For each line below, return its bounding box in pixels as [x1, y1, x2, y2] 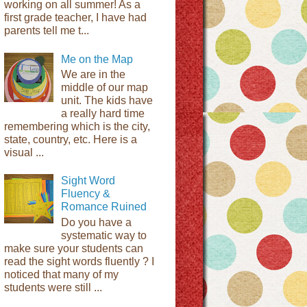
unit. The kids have [61, 94, 153, 106]
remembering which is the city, [4, 120, 150, 132]
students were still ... [4, 281, 102, 293]
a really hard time [61, 107, 145, 119]
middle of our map [61, 81, 149, 93]
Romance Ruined [61, 201, 147, 213]
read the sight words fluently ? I [4, 255, 154, 267]
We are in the [61, 68, 126, 80]
